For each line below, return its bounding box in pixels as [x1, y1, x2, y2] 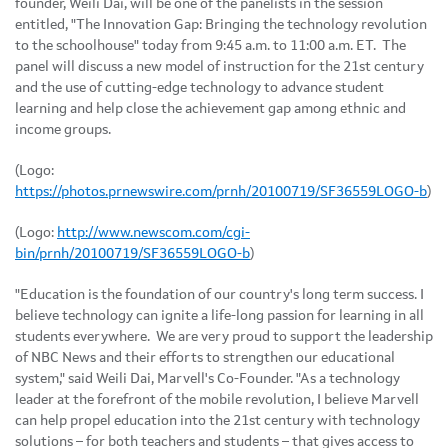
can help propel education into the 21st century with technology [15, 413, 420, 428]
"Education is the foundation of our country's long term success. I [15, 287, 424, 302]
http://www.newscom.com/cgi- [57, 225, 250, 240]
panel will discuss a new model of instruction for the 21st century [15, 59, 424, 74]
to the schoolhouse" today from [15, 38, 215, 53]
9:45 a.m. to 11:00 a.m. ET [215, 38, 373, 53]
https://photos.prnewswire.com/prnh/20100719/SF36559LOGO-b [15, 184, 427, 199]
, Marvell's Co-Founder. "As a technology [151, 371, 400, 386]
